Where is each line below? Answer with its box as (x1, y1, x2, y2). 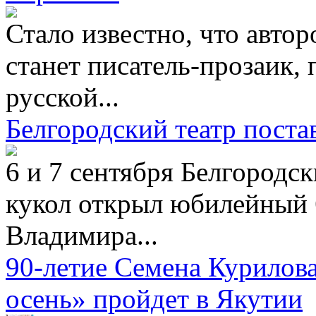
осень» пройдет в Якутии (6, 283, 303, 314)
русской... (6, 81, 119, 112)
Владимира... (6, 219, 158, 250)
